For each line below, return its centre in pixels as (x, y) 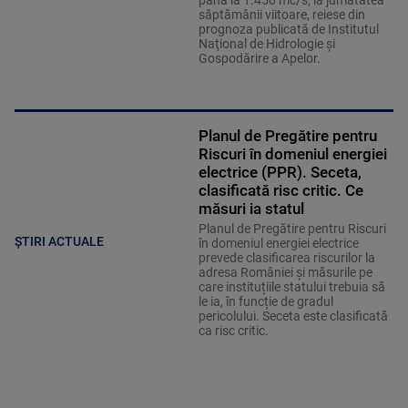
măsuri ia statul (251, 209)
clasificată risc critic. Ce (280, 191)
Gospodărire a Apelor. (259, 59)
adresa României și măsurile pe (285, 273)
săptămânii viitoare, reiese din (281, 15)
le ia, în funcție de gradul (265, 302)
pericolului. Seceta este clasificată (293, 316)
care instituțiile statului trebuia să (291, 287)
